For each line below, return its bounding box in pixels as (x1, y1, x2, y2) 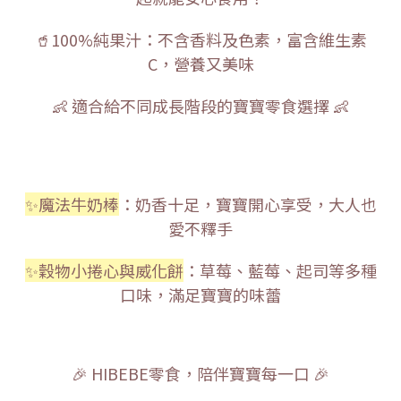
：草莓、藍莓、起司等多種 (183, 258, 377, 282)
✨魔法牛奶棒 (24, 192, 119, 216)
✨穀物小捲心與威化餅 (24, 258, 183, 282)
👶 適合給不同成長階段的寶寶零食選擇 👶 (52, 93, 349, 117)
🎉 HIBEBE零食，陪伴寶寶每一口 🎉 (72, 361, 329, 385)
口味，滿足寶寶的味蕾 (120, 282, 281, 306)
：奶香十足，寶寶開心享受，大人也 (118, 192, 377, 216)
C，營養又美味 (147, 51, 254, 75)
